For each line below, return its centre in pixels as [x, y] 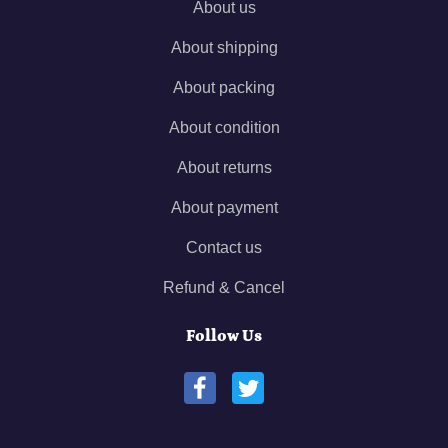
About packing [224, 88]
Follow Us [224, 336]
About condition [224, 128]
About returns [224, 168]
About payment [224, 208]
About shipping [224, 48]
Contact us [224, 248]
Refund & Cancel [224, 288]
